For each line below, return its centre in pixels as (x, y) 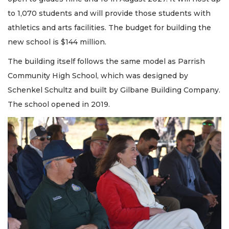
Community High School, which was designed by (98, 76)
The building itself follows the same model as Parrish (106, 62)
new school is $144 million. (57, 42)
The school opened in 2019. (59, 105)
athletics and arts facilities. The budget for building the (109, 27)
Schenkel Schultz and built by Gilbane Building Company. (114, 90)
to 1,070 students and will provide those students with (109, 13)
